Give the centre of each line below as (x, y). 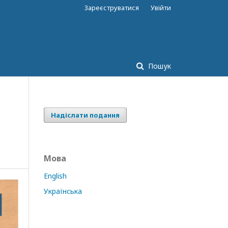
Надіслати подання (85, 115)
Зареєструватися (112, 8)
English (55, 176)
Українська (63, 191)
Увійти (161, 8)
